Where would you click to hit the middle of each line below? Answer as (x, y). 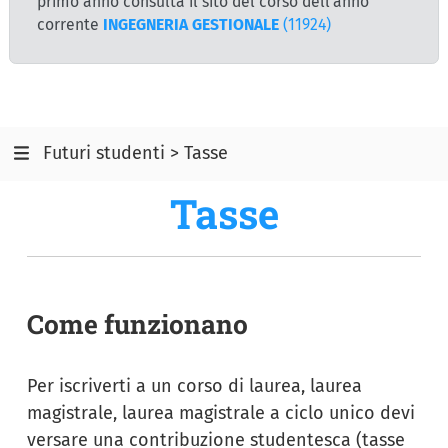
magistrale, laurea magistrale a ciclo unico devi (221, 412)
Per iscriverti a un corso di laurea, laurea (194, 385)
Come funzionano (137, 323)
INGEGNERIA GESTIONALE (191, 24)
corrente (70, 24)
